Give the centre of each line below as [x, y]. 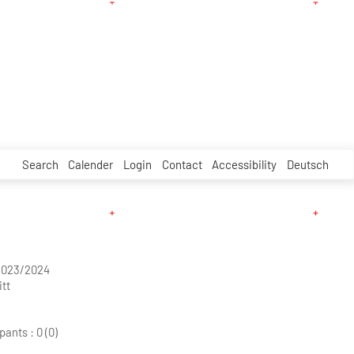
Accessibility [245, 164]
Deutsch [307, 164]
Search [40, 164]
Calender [91, 164]
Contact [182, 164]
